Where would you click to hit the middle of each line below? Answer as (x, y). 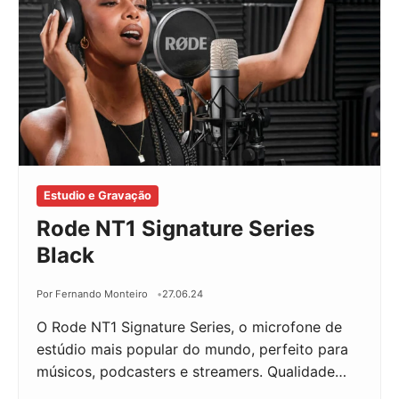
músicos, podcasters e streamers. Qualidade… (191, 371)
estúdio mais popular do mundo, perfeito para (192, 349)
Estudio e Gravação (98, 195)
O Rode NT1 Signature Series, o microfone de (189, 327)
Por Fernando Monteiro (92, 294)
